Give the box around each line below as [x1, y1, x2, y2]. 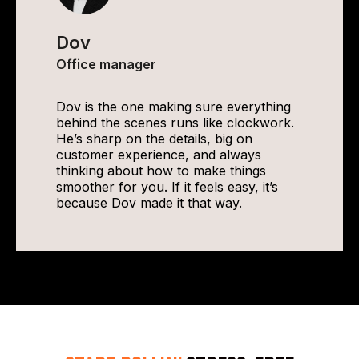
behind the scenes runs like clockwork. [56, 115, 294, 131]
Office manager [56, 56, 156, 72]
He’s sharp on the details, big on [56, 131, 252, 147]
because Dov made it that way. [56, 195, 242, 211]
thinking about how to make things [56, 163, 266, 179]
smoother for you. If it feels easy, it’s [56, 179, 278, 195]
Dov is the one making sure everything [56, 99, 291, 115]
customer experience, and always [56, 147, 261, 163]
